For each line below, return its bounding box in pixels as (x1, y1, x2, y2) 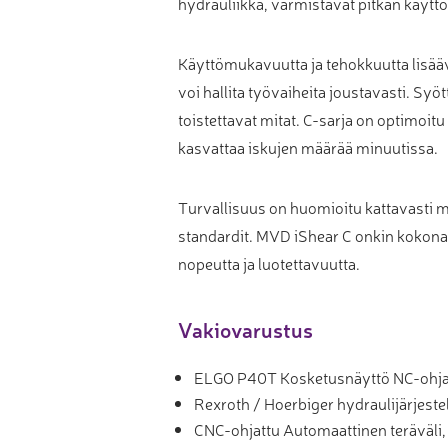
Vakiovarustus (178, 314, 314, 343)
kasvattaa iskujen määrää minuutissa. (178, 135, 439, 158)
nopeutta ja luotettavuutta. (178, 251, 361, 274)
